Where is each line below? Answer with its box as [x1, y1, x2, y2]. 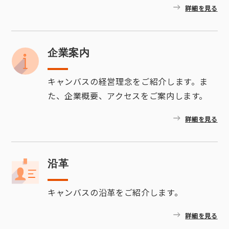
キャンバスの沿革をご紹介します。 [47, 186, 183, 198]
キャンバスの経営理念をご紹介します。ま [47, 75, 209, 87]
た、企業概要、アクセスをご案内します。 [47, 89, 208, 102]
